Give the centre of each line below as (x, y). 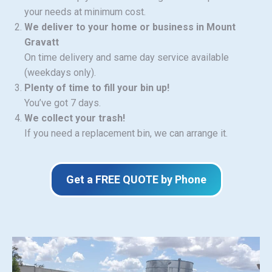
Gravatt (42, 42)
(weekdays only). (60, 72)
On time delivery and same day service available (127, 57)
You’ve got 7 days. (63, 103)
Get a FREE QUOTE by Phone (136, 179)
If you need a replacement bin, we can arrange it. (126, 133)
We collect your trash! (75, 118)
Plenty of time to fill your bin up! (97, 87)
